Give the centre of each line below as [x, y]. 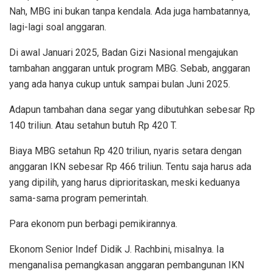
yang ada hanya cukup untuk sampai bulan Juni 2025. [120, 84]
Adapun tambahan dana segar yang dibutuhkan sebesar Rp [132, 110]
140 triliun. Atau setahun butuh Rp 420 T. [93, 126]
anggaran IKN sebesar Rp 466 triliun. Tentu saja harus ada [130, 167]
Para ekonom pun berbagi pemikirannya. [93, 224]
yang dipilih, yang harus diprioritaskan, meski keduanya [124, 183]
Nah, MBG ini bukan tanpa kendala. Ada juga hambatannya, [130, 12]
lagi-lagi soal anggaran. [58, 27]
